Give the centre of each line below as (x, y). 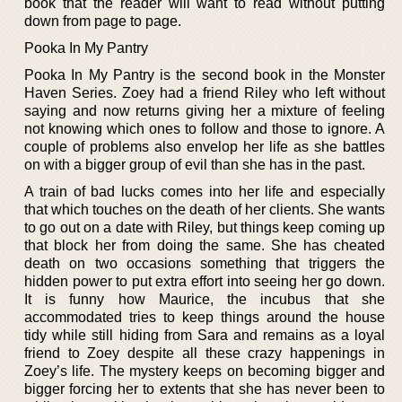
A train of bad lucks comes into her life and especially (205, 191)
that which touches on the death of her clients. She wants (205, 209)
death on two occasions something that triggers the (205, 263)
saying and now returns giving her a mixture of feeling (205, 110)
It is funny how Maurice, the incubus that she (205, 299)
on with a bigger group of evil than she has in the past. (195, 164)
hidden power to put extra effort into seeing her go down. (205, 281)
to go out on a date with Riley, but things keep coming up (205, 227)
